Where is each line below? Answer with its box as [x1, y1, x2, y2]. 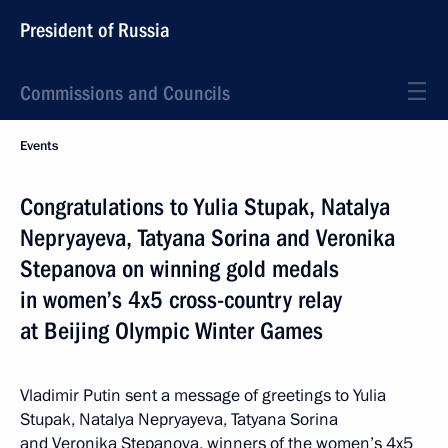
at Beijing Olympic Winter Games [20, 317, 323, 345]
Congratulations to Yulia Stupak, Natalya [20, 193, 390, 221]
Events [20, 137, 58, 155]
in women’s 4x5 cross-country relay [20, 286, 342, 314]
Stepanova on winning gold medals [20, 255, 339, 283]
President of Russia [20, 18, 170, 42]
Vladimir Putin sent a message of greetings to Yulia [20, 384, 386, 407]
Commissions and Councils [20, 81, 230, 105]
